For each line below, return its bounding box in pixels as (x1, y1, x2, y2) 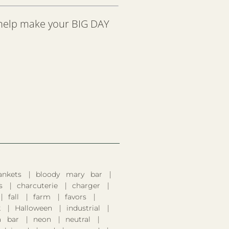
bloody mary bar (35, 169, 102, 179)
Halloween (14, 203, 52, 213)
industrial (66, 203, 100, 213)
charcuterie (17, 180, 58, 190)
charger (72, 180, 100, 190)
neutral (65, 214, 90, 224)
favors (65, 192, 86, 201)
